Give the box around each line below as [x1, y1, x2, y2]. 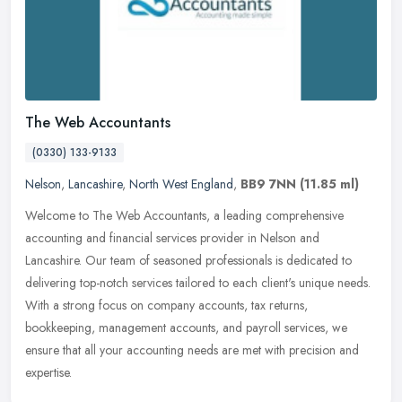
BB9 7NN [240, 174, 296, 193]
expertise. [25, 363, 72, 381]
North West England [129, 174, 233, 193]
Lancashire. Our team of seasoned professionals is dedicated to [25, 250, 352, 269]
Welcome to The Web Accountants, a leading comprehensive [25, 205, 344, 224]
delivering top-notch [25, 273, 128, 292]
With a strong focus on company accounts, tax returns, [25, 295, 308, 314]
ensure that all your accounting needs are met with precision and [25, 340, 359, 359]
